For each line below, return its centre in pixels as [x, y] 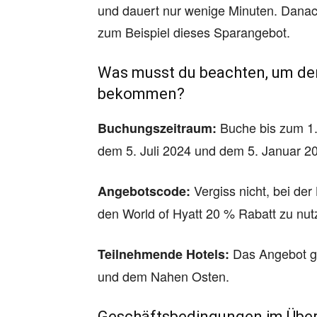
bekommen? [141, 94]
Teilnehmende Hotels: [163, 254]
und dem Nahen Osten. [163, 276]
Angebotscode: [144, 191]
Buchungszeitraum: [157, 128]
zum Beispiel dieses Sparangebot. [194, 32]
